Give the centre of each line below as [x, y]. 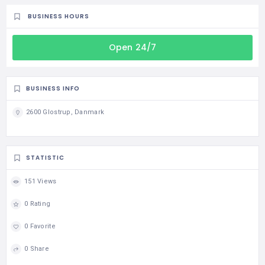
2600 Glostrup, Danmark [65, 112]
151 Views [41, 182]
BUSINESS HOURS [59, 17]
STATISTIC [45, 158]
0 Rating [38, 204]
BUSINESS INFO [53, 89]
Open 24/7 [132, 47]
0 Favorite [40, 227]
